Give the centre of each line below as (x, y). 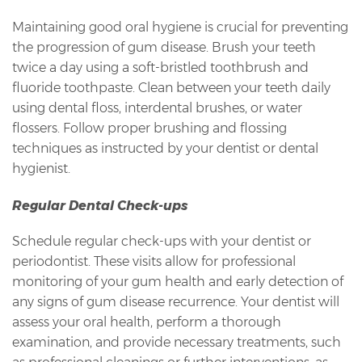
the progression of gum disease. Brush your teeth (164, 48)
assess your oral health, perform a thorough (147, 322)
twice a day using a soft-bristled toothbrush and (160, 68)
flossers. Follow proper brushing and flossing (149, 128)
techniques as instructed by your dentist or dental (165, 149)
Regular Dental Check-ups (100, 205)
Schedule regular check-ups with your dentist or (162, 241)
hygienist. (41, 169)
